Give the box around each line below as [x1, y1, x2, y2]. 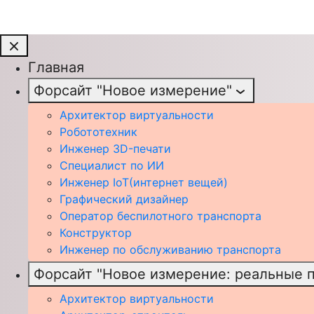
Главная [28, 58, 84, 76]
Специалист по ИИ [60, 158, 164, 172]
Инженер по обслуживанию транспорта [60, 242, 281, 257]
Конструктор [60, 225, 132, 240]
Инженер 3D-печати [60, 141, 171, 156]
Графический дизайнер [60, 191, 189, 206]
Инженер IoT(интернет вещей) [60, 175, 228, 189]
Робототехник [60, 124, 137, 139]
